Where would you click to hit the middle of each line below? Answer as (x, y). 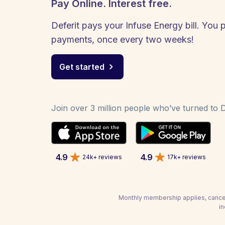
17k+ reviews (187, 157)
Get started (82, 67)
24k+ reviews (102, 157)
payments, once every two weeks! (123, 39)
